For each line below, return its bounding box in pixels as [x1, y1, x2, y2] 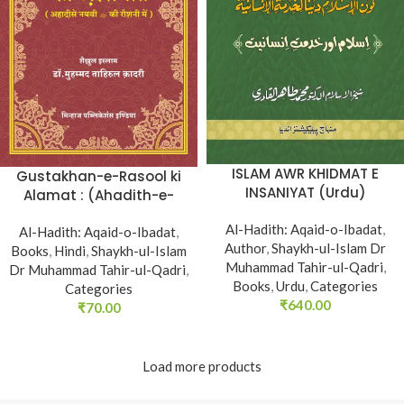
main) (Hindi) [50, 224, 148, 243]
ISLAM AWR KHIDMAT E [232, 163, 379, 183]
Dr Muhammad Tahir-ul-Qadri [9, 262, 186, 279]
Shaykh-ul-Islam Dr [271, 239, 386, 256]
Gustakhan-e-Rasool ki [16, 167, 181, 187]
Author [225, 239, 266, 256]
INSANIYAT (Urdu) [244, 182, 366, 202]
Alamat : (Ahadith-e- [23, 186, 174, 206]
